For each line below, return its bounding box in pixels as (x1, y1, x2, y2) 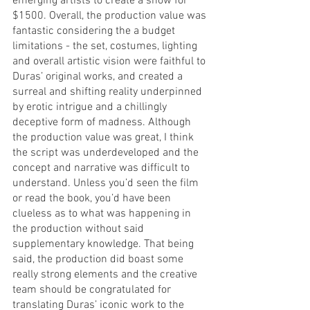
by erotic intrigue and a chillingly (12, 100, 170, 115)
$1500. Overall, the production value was (12, 9, 209, 24)
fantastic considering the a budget (12, 24, 178, 39)
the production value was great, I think (12, 131, 197, 145)
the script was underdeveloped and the (12, 146, 201, 161)
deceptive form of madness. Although (12, 116, 194, 130)
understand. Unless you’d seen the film (12, 176, 201, 191)
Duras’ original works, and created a (12, 70, 185, 84)
